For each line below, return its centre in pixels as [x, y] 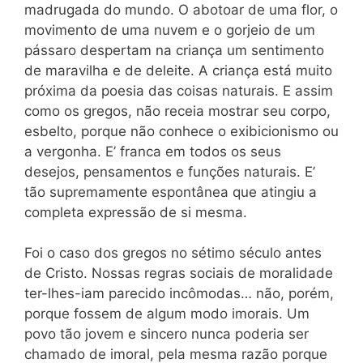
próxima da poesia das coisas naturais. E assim [179, 90]
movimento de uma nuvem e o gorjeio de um [170, 30]
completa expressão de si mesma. [136, 212]
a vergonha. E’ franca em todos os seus [153, 151]
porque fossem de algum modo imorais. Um [167, 314]
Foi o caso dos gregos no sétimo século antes [173, 253]
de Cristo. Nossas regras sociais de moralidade [179, 273]
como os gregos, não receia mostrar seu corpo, [177, 111]
